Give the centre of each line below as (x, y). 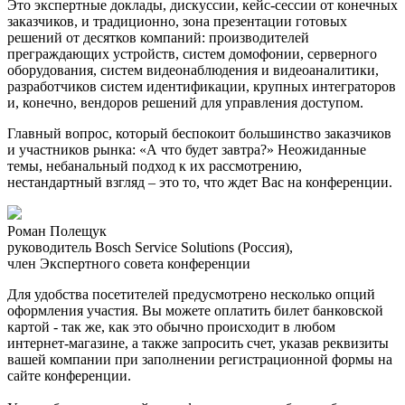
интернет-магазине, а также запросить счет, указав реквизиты (198, 343)
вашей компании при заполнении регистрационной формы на (200, 359)
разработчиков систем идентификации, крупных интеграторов (202, 86)
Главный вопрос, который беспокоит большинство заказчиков (199, 133)
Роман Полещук (57, 231)
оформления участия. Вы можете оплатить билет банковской (195, 310)
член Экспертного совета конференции (129, 263)
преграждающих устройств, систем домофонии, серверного (192, 53)
